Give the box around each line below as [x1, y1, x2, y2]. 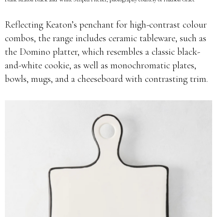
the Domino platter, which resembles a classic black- [5, 46, 200, 58]
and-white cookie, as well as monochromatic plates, [5, 60, 196, 71]
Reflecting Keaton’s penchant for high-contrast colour [5, 19, 207, 31]
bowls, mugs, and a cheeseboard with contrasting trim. [5, 73, 208, 85]
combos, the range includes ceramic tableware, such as [5, 32, 206, 44]
